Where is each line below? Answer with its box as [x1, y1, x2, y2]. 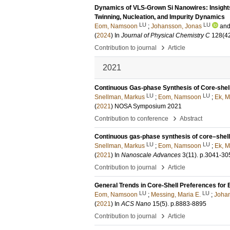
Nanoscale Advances [121, 151, 181, 159]
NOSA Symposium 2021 [114, 103, 182, 110]
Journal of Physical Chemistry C [121, 32, 210, 39]
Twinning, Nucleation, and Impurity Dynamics [94, 13, 225, 21]
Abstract [180, 115, 202, 122]
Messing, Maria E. [151, 191, 201, 198]
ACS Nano [121, 200, 151, 207]
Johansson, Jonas [151, 23, 202, 30]
